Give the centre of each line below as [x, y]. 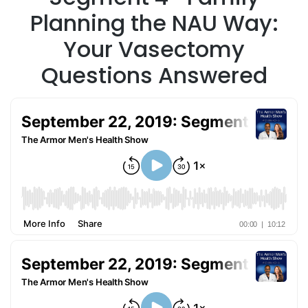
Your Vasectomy [154, 49]
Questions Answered [154, 76]
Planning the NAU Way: [154, 23]
